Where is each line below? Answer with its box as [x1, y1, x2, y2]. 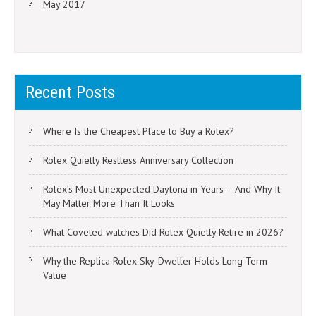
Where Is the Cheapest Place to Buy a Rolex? [43, 125, 234, 138]
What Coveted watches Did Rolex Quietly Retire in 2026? [43, 226, 284, 239]
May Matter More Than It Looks [43, 197, 175, 210]
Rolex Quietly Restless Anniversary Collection [43, 154, 233, 167]
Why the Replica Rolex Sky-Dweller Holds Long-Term [43, 255, 267, 268]
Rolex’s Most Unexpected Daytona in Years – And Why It [43, 183, 280, 196]
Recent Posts [25, 83, 115, 103]
